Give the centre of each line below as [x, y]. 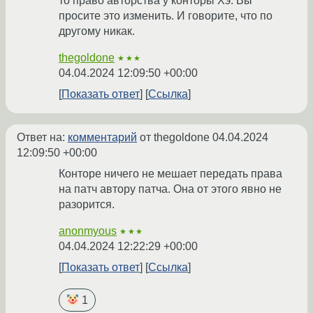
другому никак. [97, 31]
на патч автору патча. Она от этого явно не [170, 189]
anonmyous [88, 231]
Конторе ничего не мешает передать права [170, 173]
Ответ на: [42, 137]
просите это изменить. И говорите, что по [166, 15]
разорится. [87, 204]
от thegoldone [175, 137]
